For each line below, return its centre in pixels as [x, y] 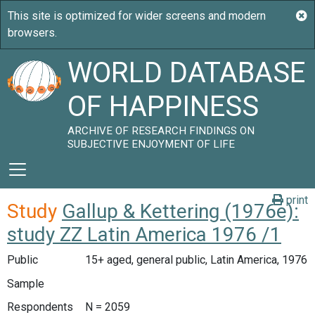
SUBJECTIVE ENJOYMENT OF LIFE [152, 144]
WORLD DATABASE [187, 73]
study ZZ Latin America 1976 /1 [144, 234]
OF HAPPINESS [163, 107]
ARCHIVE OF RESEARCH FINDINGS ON [161, 131]
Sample [26, 283]
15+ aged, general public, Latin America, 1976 [196, 260]
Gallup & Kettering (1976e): [180, 211]
